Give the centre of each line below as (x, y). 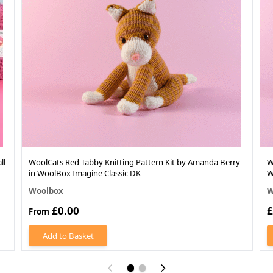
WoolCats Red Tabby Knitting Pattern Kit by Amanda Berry (134, 162)
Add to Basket (68, 236)
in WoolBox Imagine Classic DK (85, 173)
